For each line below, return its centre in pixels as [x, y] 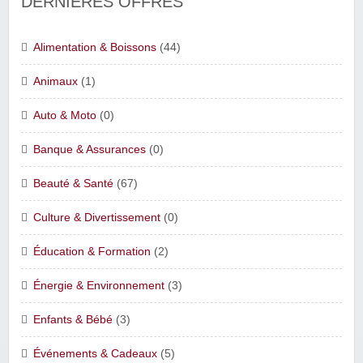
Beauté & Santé [73, 183]
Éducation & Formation [92, 251]
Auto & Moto [65, 115]
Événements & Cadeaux [95, 353]
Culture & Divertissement [97, 217]
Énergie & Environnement [99, 285]
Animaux [56, 81]
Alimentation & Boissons [95, 47]
